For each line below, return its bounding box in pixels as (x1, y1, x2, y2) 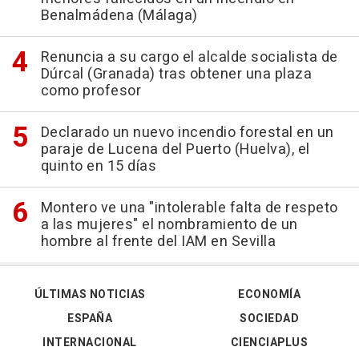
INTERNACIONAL (42, 333, 137, 351)
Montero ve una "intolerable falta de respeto (40, 196, 338, 219)
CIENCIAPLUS (230, 333, 309, 351)
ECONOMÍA (238, 285, 301, 303)
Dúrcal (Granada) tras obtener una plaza (40, 63, 312, 85)
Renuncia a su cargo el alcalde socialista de (40, 46, 338, 68)
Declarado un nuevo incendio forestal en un (40, 121, 334, 143)
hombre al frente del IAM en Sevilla (40, 230, 276, 252)
